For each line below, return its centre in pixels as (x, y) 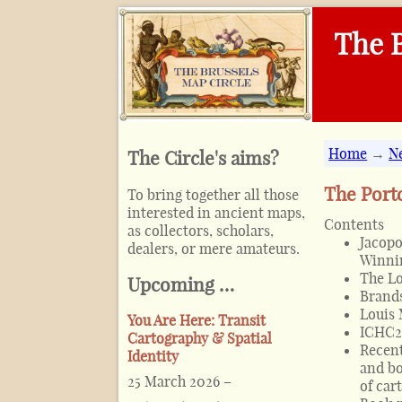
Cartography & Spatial (200, 339)
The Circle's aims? (203, 158)
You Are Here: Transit (197, 321)
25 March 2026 (174, 382)
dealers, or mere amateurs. (214, 248)
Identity (153, 357)
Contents (354, 224)
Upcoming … (181, 284)
